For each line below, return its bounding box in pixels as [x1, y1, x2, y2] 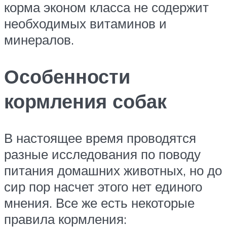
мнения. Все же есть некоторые [4, 195, 195, 211]
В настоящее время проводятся [4, 130, 196, 146]
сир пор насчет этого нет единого [4, 178, 202, 195]
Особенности [4, 64, 130, 89]
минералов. [4, 31, 74, 48]
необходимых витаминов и [4, 15, 167, 32]
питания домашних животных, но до [4, 162, 222, 179]
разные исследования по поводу [4, 146, 201, 163]
